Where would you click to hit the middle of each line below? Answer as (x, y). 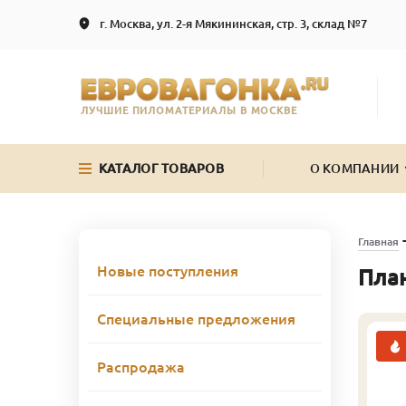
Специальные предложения (196, 319)
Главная (378, 241)
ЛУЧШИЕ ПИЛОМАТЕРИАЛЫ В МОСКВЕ (189, 110)
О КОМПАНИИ (354, 168)
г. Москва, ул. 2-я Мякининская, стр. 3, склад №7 (233, 24)
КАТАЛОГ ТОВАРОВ (161, 168)
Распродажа (141, 367)
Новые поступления (168, 271)
